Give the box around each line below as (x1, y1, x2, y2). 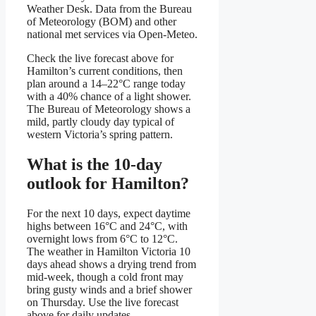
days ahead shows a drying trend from (27, 257, 196, 270)
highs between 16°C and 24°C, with (27, 219, 188, 232)
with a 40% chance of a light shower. (27, 90, 191, 103)
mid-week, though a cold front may (27, 270, 183, 283)
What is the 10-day (27, 155, 162, 174)
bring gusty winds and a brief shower (27, 283, 192, 296)
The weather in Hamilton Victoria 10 (27, 245, 190, 257)
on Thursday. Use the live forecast (27, 296, 178, 308)
